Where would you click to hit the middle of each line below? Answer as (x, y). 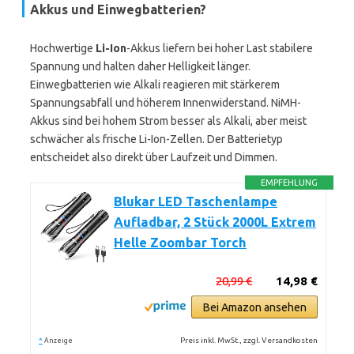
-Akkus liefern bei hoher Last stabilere (220, 48)
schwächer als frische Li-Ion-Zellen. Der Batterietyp (156, 139)
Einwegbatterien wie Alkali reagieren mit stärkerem (155, 85)
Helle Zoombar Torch (180, 243)
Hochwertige (63, 48)
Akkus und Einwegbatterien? (118, 9)
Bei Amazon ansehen (254, 307)
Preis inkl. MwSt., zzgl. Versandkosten (249, 340)
